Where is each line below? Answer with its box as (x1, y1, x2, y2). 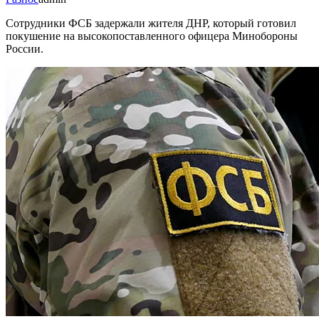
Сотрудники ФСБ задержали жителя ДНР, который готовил (6, 16, 296, 29)
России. (6, 42, 43, 55)
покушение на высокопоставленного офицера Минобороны (6, 29, 298, 42)
